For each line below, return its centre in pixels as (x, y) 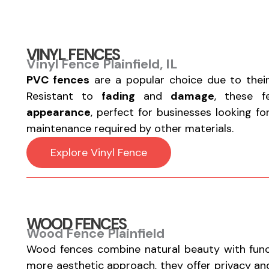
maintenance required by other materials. (130, 128)
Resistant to (64, 96)
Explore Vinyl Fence (98, 153)
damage (193, 96)
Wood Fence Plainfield (95, 233)
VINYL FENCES (73, 55)
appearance (58, 112)
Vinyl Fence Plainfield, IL (102, 64)
